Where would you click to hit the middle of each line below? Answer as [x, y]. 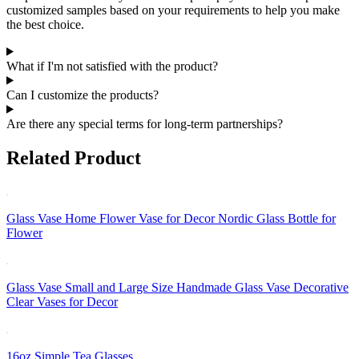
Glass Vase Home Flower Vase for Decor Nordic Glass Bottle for [171, 219]
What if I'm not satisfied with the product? [112, 66]
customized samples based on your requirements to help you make [173, 10]
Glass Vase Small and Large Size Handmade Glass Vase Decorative [177, 288]
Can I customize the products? [83, 95]
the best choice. [45, 24]
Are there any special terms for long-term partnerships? [145, 123]
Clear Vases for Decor [62, 302]
